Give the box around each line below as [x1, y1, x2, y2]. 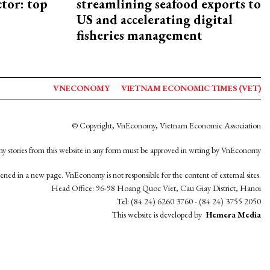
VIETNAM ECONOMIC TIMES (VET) [121, 83, 261, 94]
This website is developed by [112, 209, 204, 221]
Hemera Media [206, 209, 261, 221]
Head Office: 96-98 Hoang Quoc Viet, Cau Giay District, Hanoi [51, 183, 261, 194]
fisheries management [77, 27, 202, 45]
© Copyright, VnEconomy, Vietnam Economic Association [72, 120, 261, 131]
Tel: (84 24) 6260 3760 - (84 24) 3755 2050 [117, 196, 261, 207]
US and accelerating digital [77, 11, 233, 29]
